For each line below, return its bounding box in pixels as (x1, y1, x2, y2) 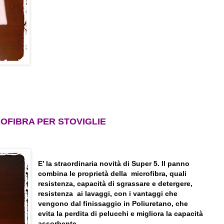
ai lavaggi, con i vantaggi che (77, 189, 178, 197)
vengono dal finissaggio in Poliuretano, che (38, 199, 190, 207)
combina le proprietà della (38, 169, 129, 177)
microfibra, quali (131, 169, 187, 177)
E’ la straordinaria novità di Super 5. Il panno (38, 159, 190, 167)
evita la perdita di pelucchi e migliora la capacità (38, 209, 203, 217)
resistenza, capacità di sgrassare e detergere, (38, 179, 193, 187)
